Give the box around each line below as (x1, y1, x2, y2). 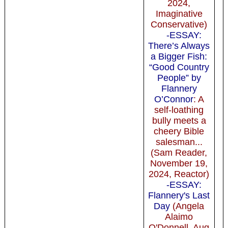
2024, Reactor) (149, 168, 210, 179)
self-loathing (154, 104, 204, 115)
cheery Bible (154, 126, 205, 136)
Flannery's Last (148, 190, 210, 201)
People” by (157, 72, 201, 83)
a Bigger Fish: (151, 51, 208, 62)
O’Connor (154, 94, 193, 104)
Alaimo (165, 211, 193, 222)
